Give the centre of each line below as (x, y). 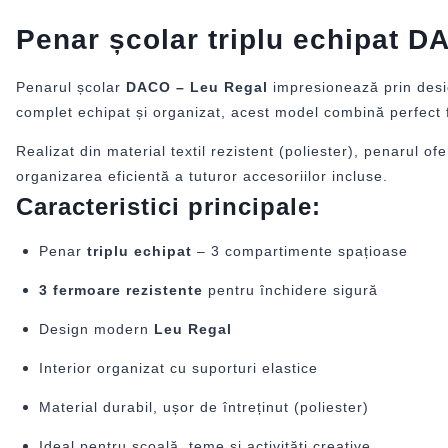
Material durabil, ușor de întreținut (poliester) (203, 406)
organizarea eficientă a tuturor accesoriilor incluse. (202, 175)
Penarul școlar (71, 86)
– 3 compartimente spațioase (299, 250)
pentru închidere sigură (290, 289)
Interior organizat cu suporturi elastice (178, 367)
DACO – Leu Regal (197, 86)
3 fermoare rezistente (120, 289)
